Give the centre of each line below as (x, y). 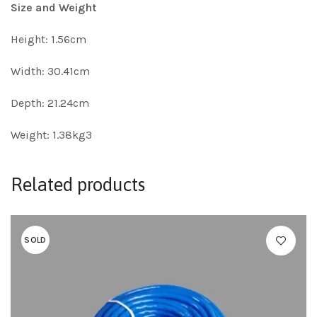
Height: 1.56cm (48, 40)
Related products (78, 185)
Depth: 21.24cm (50, 103)
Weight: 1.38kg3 (51, 135)
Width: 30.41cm (50, 71)
